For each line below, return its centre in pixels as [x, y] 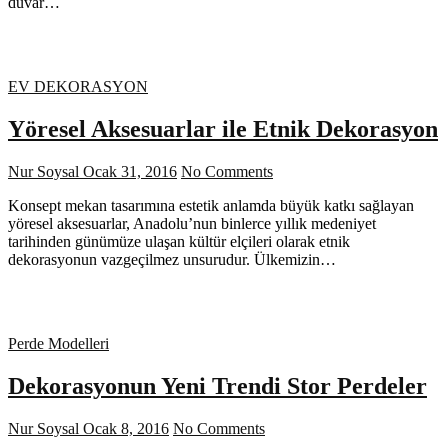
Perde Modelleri [58, 343]
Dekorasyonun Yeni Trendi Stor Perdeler [217, 385]
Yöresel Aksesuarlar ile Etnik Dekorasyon [223, 128]
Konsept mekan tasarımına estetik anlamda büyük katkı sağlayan [211, 205]
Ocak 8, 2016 [124, 428]
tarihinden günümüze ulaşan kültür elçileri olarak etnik [179, 241]
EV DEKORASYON [78, 87]
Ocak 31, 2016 [128, 171]
